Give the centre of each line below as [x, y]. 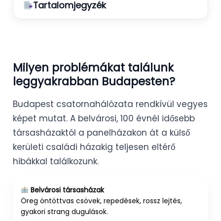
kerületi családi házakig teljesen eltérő [94, 147]
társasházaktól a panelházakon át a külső [101, 132]
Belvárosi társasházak [66, 190]
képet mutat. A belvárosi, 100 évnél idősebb [104, 118]
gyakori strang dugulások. [64, 211]
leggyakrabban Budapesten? [94, 81]
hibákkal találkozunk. [56, 161]
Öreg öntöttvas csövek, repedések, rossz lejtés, [101, 201]
